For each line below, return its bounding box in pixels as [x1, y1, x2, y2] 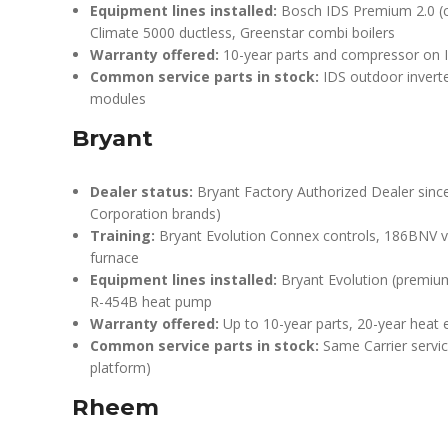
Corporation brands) [90, 204, 221, 223]
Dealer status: [90, 182, 193, 201]
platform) [90, 358, 151, 377]
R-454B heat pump [90, 292, 212, 311]
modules [90, 89, 146, 108]
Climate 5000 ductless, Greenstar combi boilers [90, 23, 395, 42]
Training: [90, 226, 155, 245]
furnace [90, 248, 139, 267]
